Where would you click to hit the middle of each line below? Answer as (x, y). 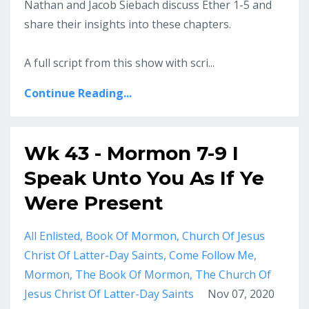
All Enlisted (52, 236)
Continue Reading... (78, 93)
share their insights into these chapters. (128, 24)
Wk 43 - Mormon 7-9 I (131, 153)
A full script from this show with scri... (119, 63)
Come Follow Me (211, 256)
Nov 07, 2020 (241, 294)
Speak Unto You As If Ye (144, 178)
